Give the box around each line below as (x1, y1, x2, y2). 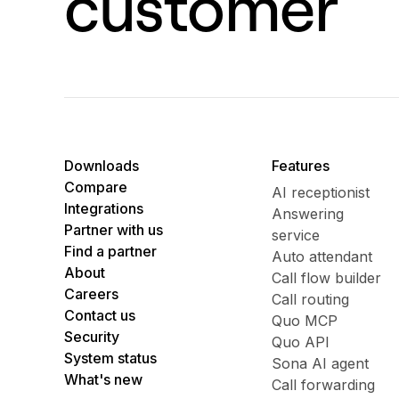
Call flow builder (272, 269, 382, 287)
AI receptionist (272, 183, 370, 201)
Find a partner (64, 242, 157, 260)
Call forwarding (272, 376, 376, 394)
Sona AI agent (272, 354, 370, 372)
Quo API (272, 333, 330, 351)
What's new (64, 370, 142, 388)
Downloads (64, 157, 139, 175)
